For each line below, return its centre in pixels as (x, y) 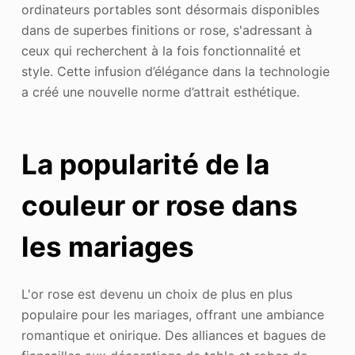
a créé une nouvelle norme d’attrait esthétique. (160, 92)
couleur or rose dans (159, 206)
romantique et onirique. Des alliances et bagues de (173, 335)
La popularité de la (145, 164)
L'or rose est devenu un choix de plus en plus (157, 294)
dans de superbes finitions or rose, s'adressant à (166, 30)
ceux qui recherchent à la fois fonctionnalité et (161, 50)
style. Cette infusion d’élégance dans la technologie (175, 71)
